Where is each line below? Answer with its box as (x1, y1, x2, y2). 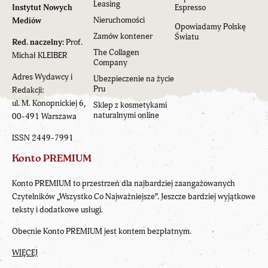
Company (93, 57, 127, 68)
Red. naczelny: (12, 36, 64, 47)
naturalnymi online (93, 109, 159, 120)
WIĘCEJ (12, 247, 38, 258)
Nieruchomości (93, 14, 145, 25)
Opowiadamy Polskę (175, 21, 246, 32)
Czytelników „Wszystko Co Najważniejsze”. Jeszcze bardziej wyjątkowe (12, 191, 255, 202)
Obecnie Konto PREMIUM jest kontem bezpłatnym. (12, 226, 191, 236)
